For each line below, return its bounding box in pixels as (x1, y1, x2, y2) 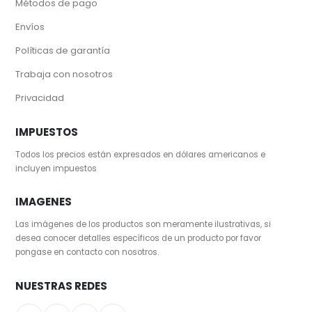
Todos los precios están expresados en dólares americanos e (15, 148, 266, 160)
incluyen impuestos (15, 162, 97, 174)
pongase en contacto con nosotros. (15, 247, 159, 258)
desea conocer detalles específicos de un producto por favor (15, 233, 262, 244)
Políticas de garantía (15, 43, 111, 57)
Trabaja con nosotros (15, 67, 114, 81)
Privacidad (15, 91, 65, 104)
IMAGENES (15, 194, 72, 210)
